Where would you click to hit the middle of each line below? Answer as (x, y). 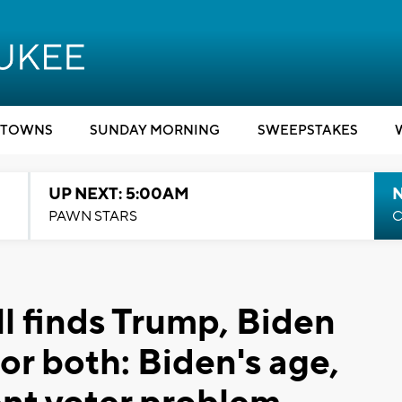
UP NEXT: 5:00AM (118, 194)
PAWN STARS (92, 216)
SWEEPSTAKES (307, 131)
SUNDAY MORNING (155, 131)
